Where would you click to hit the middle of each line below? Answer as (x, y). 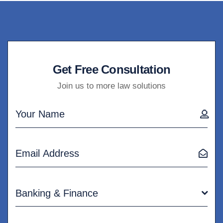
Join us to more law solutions (111, 86)
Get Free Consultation (111, 70)
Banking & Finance (57, 193)
